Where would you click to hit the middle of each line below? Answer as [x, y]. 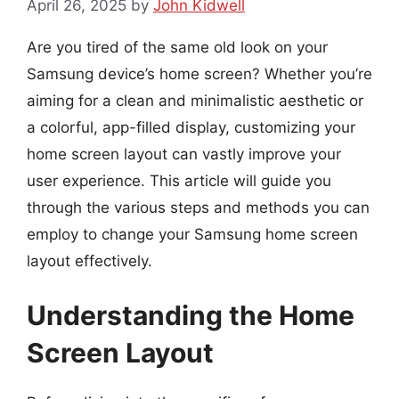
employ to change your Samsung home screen [192, 234]
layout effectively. [90, 261]
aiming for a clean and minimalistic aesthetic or [195, 100]
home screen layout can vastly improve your [184, 154]
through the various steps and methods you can [198, 207]
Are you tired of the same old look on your [177, 47]
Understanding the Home [191, 315]
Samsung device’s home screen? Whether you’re [199, 73]
